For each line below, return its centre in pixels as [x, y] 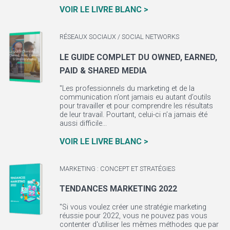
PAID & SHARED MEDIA [103, 70]
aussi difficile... [83, 124]
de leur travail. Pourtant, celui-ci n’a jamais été [133, 115]
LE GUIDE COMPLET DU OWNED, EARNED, [138, 57]
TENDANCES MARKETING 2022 [118, 189]
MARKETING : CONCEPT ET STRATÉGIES [117, 168]
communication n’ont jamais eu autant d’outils [135, 98]
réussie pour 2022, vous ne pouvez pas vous [133, 216]
